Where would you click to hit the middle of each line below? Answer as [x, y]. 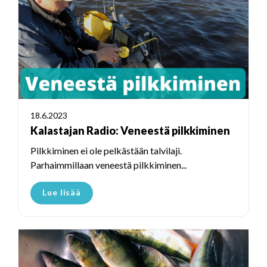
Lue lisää [62, 193]
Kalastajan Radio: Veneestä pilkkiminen [130, 131]
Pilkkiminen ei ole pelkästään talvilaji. [106, 151]
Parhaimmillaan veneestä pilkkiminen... [108, 165]
